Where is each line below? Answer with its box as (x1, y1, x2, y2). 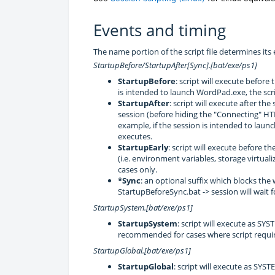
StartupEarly (118, 141, 168, 153)
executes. (118, 130, 152, 142)
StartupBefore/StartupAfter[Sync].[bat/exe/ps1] (93, 59, 257, 71)
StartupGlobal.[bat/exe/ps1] (93, 244, 191, 256)
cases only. (118, 163, 157, 175)
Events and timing (93, 18, 226, 41)
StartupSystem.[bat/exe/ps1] (93, 201, 193, 213)
